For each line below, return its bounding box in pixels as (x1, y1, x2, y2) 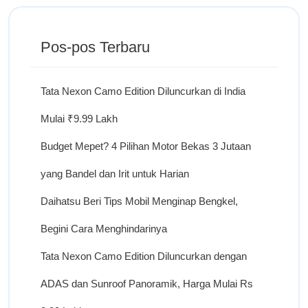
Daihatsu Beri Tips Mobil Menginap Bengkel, (41, 195, 238, 207)
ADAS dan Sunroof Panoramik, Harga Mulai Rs (41, 277, 253, 289)
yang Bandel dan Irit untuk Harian (41, 167, 189, 179)
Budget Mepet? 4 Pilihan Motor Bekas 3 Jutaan (41, 140, 251, 152)
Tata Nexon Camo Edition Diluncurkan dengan (41, 250, 247, 262)
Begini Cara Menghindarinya (41, 222, 167, 234)
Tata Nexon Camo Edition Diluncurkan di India (41, 85, 245, 97)
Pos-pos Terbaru (41, 38, 150, 56)
